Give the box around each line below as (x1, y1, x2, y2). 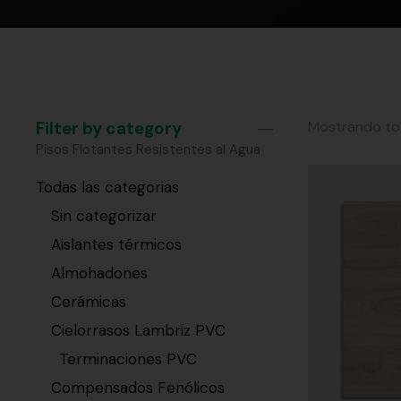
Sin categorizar (51, 206, 157, 226)
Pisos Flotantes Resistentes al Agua (36, 141, 260, 159)
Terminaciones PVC (58, 349, 197, 370)
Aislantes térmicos (51, 235, 182, 255)
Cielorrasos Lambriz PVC (51, 320, 226, 341)
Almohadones (51, 263, 148, 284)
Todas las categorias (36, 177, 179, 198)
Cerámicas (51, 292, 126, 312)
